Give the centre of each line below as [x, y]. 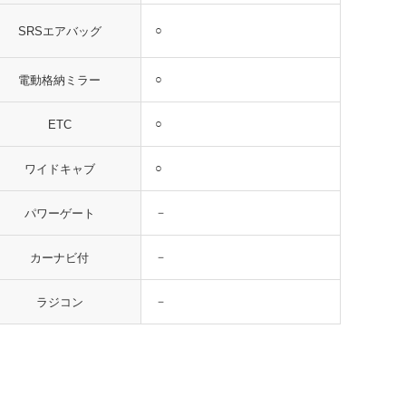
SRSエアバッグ [59, 31]
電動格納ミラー [59, 80]
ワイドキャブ [59, 169]
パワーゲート [59, 213]
